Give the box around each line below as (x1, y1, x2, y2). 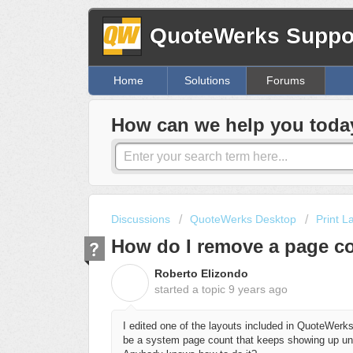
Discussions (111, 213, 170, 226)
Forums (266, 74, 305, 87)
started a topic (154, 282, 229, 295)
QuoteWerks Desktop (190, 213, 296, 226)
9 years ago (229, 282, 288, 295)
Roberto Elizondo (154, 266, 248, 280)
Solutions (184, 74, 230, 87)
